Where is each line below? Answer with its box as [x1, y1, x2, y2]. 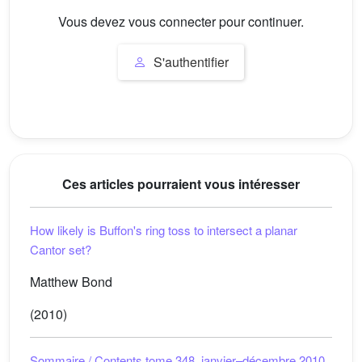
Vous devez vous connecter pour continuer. [58, 12, 304, 32]
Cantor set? [30, 241, 91, 258]
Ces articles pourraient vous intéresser [62, 175, 300, 193]
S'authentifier [150, 52, 229, 71]
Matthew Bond [30, 272, 112, 291]
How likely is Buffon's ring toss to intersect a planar [30, 221, 297, 238]
